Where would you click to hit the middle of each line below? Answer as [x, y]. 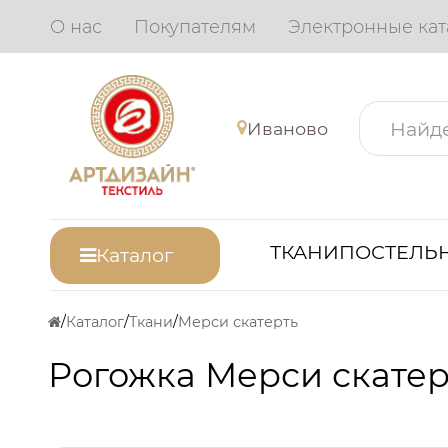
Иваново [287, 128]
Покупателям [195, 26]
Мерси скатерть [238, 322]
